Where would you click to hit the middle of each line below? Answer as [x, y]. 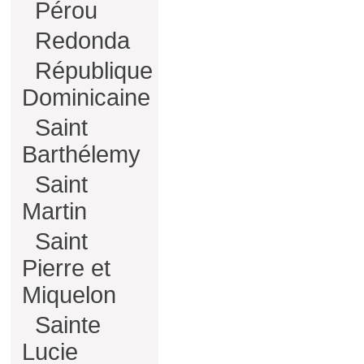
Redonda [79, 41]
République [91, 71]
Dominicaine [86, 97]
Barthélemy [81, 154]
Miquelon [69, 295]
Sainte [65, 325]
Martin [54, 211]
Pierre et [66, 268]
